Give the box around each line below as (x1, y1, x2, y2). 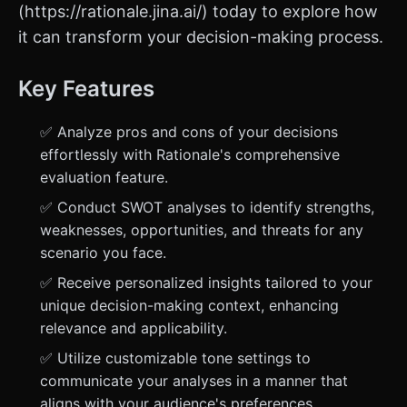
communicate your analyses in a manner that (40, 372, 348, 390)
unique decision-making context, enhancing (40, 296, 339, 314)
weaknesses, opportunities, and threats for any (40, 221, 363, 239)
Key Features (18, 75, 154, 102)
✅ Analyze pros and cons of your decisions (40, 123, 338, 141)
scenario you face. (40, 243, 166, 262)
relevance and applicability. (40, 319, 227, 337)
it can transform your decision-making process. (18, 27, 383, 46)
